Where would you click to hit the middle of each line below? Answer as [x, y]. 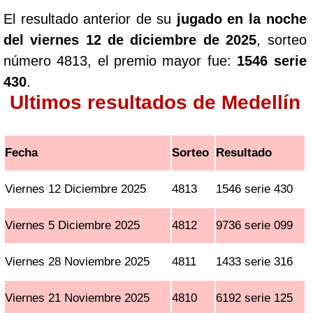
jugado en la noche [241, 19]
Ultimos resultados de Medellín [155, 102]
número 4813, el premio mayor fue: [121, 61]
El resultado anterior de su [90, 19]
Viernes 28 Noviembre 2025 [78, 262]
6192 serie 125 [255, 298]
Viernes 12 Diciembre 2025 [76, 189]
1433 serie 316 [255, 262]
